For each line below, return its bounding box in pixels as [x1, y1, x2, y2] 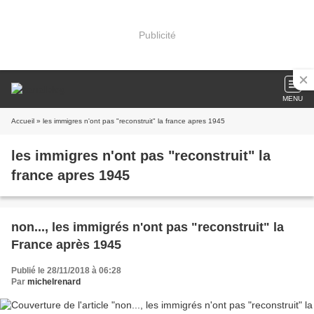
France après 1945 [11, 238, 121, 252]
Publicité [138, 29, 176, 41]
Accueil [11, 117, 34, 125]
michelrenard [27, 277, 81, 287]
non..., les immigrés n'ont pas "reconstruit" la [11, 220, 284, 234]
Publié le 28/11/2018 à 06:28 [11, 266, 121, 275]
